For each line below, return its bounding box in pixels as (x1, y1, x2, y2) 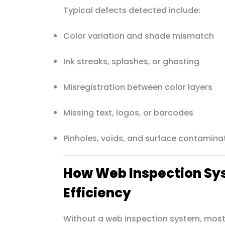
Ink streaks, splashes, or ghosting (63, 55, 199, 67)
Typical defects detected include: (63, 4, 200, 16)
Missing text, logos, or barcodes (63, 106, 193, 119)
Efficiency (63, 183, 131, 202)
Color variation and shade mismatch (63, 30, 214, 42)
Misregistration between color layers (63, 81, 212, 93)
